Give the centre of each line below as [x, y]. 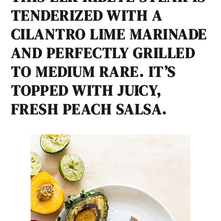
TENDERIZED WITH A [87, 16]
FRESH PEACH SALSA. [89, 110]
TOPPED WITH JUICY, [86, 91]
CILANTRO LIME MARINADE [109, 35]
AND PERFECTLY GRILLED [103, 53]
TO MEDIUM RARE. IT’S [93, 72]
